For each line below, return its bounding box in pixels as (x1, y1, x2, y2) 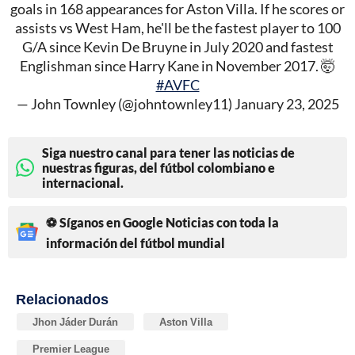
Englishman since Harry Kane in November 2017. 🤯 (20, 56, 335, 74)
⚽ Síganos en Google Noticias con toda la (46, 214, 279, 230)
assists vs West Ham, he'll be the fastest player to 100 (14, 18, 341, 36)
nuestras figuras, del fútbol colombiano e (42, 159, 275, 175)
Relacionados (16, 289, 109, 307)
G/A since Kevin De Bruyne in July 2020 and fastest (21, 37, 334, 55)
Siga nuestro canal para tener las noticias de (42, 144, 295, 160)
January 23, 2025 (234, 94, 339, 113)
